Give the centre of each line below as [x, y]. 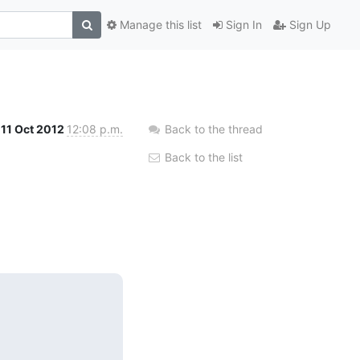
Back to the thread [214, 129]
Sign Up [309, 25]
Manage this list [159, 25]
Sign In [242, 25]
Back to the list [202, 157]
